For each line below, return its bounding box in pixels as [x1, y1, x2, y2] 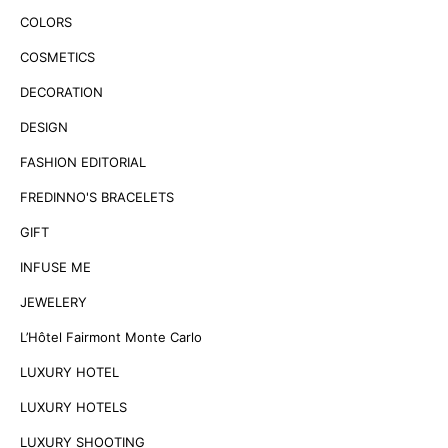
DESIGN [20, 118, 68, 135]
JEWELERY [20, 293, 87, 310]
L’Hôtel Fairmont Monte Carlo [20, 328, 202, 345]
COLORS [20, 13, 72, 30]
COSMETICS [20, 48, 95, 65]
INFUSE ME [20, 258, 91, 275]
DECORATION [20, 83, 103, 100]
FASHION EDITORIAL [20, 153, 146, 170]
